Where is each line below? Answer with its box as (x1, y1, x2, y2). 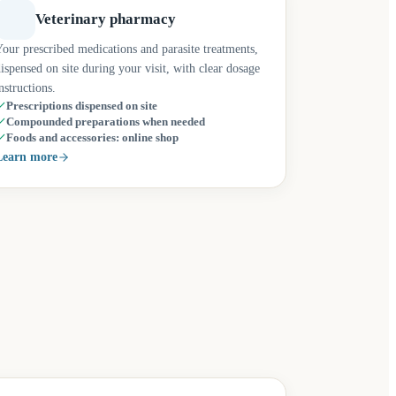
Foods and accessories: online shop (5, 132, 179, 144)
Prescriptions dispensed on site (5, 100, 157, 112)
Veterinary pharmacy (34, 11, 176, 27)
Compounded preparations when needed (5, 116, 205, 128)
